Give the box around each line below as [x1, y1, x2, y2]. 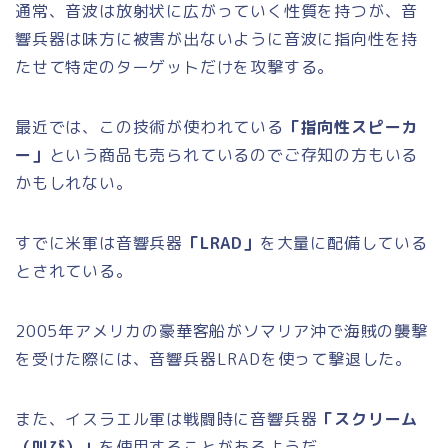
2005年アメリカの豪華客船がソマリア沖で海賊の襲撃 [15, 319, 428, 342]
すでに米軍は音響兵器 [15, 231, 184, 254]
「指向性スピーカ [283, 115, 419, 138]
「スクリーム [317, 407, 419, 430]
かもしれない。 [15, 171, 133, 194]
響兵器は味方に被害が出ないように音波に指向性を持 [15, 27, 419, 50]
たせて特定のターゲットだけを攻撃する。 [15, 55, 335, 78]
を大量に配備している [259, 231, 428, 254]
